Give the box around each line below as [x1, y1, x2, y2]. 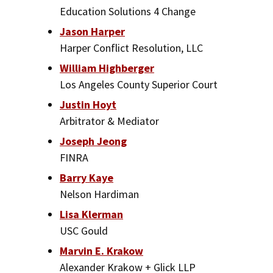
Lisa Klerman [60, 207, 123, 221]
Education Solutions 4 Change [60, 4, 196, 18]
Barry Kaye [60, 170, 113, 185]
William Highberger [60, 60, 154, 75]
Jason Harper [60, 24, 125, 38]
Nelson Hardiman [60, 186, 139, 201]
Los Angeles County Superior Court [60, 77, 218, 91]
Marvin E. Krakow [60, 243, 143, 258]
